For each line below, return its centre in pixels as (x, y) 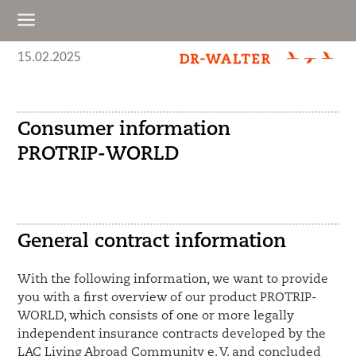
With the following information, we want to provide (173, 280)
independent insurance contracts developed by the (172, 335)
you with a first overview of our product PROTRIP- (167, 298)
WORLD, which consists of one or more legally (156, 316)
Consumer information (124, 130)
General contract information (152, 242)
